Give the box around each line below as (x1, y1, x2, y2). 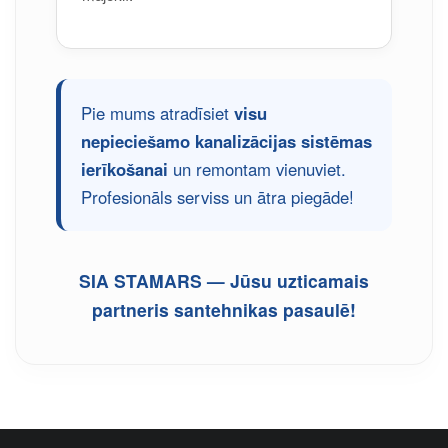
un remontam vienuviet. (168, 157, 346, 181)
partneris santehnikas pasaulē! (92, 297, 356, 322)
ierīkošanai (81, 157, 168, 181)
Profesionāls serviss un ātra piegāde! (81, 185, 354, 209)
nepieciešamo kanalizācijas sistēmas (81, 129, 372, 153)
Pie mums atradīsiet (81, 101, 234, 125)
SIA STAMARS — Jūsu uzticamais (79, 268, 369, 293)
